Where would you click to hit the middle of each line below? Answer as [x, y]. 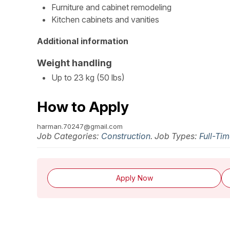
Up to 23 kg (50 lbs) [88, 78]
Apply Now [134, 178]
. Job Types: [175, 136]
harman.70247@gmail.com [80, 126]
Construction [126, 136]
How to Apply [83, 107]
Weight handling [74, 63]
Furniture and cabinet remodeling [111, 7]
